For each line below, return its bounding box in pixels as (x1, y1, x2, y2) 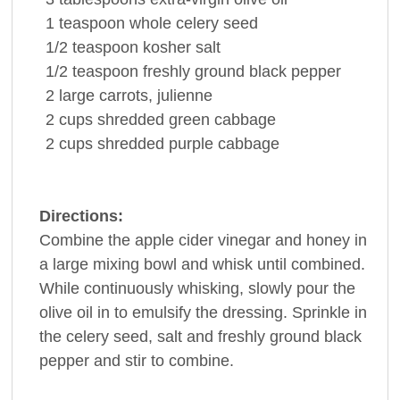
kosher (142, 37, 191, 56)
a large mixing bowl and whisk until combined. (38, 254, 365, 273)
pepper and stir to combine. (38, 351, 234, 370)
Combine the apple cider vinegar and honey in (38, 230, 367, 249)
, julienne (147, 86, 212, 104)
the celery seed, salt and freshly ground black (38, 327, 362, 346)
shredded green (96, 110, 210, 129)
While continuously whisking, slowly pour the (38, 279, 355, 297)
